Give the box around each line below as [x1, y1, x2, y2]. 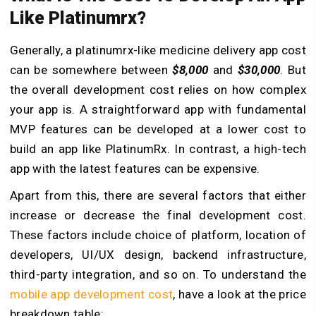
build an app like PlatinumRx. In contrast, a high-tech [10, 141, 306, 156]
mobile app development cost [10, 286, 174, 301]
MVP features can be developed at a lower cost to [10, 121, 306, 136]
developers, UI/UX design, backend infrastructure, [10, 247, 306, 262]
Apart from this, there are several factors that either [10, 188, 306, 202]
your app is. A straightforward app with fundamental [10, 102, 306, 116]
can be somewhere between [10, 62, 168, 77]
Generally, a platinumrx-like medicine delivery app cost [10, 42, 306, 57]
